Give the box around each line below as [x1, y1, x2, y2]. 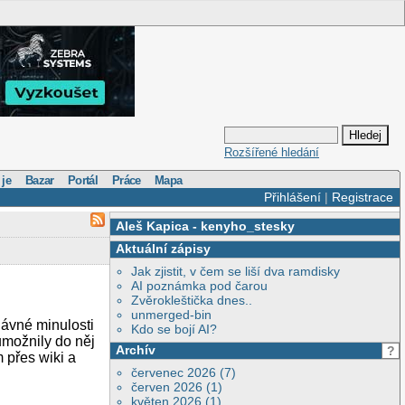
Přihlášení [263, 190, 321, 204]
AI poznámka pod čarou [131, 278, 268, 294]
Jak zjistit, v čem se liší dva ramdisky [131, 264, 341, 279]
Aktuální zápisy [115, 241, 211, 257]
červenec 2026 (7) [131, 364, 237, 380]
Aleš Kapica [115, 218, 189, 233]
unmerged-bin [131, 307, 212, 323]
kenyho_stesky [200, 218, 295, 233]
